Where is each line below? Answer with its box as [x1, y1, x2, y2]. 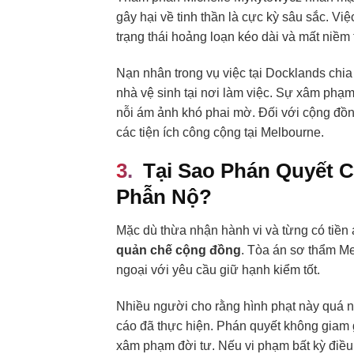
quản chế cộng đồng [116, 243, 241, 258]
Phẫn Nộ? [116, 186, 212, 209]
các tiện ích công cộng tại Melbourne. [116, 125, 324, 139]
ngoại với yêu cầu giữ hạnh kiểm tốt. [116, 263, 320, 277]
